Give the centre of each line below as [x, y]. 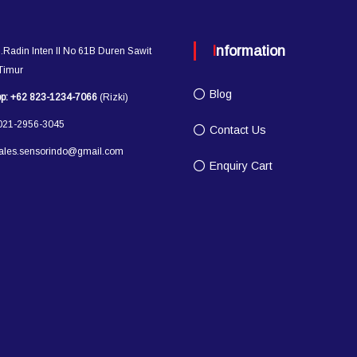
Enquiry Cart [241, 166]
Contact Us [238, 130]
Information [251, 51]
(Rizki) [113, 98]
